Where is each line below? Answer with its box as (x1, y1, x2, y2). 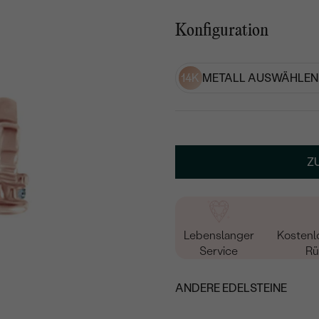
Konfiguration (175, 23, 269, 40)
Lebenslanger (183, 228, 254, 242)
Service (199, 244, 239, 258)
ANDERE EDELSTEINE (175, 281, 288, 295)
